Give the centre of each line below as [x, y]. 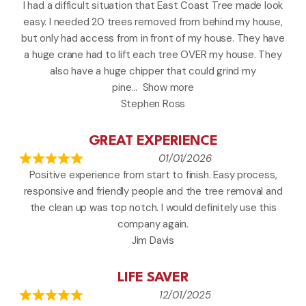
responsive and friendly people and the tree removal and [153, 192]
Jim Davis [153, 241]
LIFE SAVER [153, 278]
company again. [153, 224]
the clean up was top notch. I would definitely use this [153, 208]
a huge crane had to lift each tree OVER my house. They [153, 55]
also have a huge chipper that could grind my [153, 71]
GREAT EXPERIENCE [153, 142]
